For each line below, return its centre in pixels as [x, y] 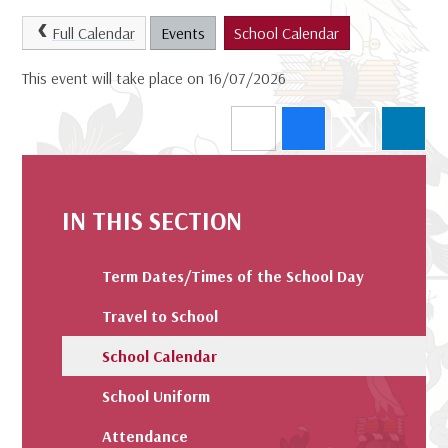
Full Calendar [93, 33]
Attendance [145, 435]
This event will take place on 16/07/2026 [154, 77]
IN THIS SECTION [152, 220]
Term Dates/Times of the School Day [233, 275]
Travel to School [160, 315]
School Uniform [156, 395]
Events [182, 33]
